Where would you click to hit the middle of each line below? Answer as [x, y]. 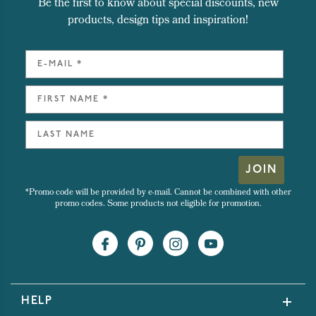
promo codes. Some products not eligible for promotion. [158, 205]
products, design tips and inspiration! [158, 21]
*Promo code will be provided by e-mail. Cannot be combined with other [158, 194]
